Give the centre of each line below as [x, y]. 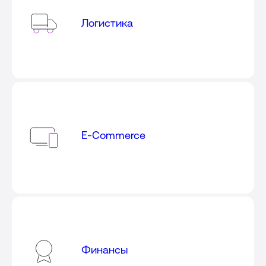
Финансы [105, 250]
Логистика [107, 23]
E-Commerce [114, 135]
